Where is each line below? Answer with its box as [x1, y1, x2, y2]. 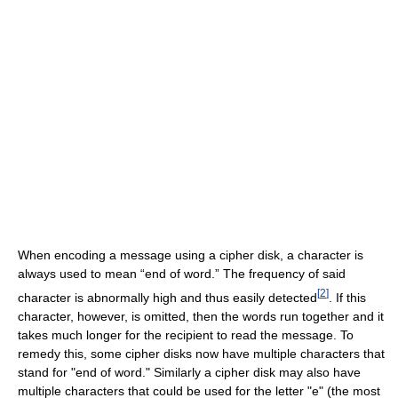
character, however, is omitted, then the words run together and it [18, 309, 384, 324]
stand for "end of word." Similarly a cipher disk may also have [18, 365, 361, 380]
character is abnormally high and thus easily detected [18, 291, 317, 306]
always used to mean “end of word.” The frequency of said [18, 267, 346, 282]
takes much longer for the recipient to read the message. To [18, 328, 354, 343]
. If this [329, 291, 366, 306]
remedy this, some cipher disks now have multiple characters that [18, 346, 385, 362]
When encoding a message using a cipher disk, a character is [18, 248, 363, 263]
